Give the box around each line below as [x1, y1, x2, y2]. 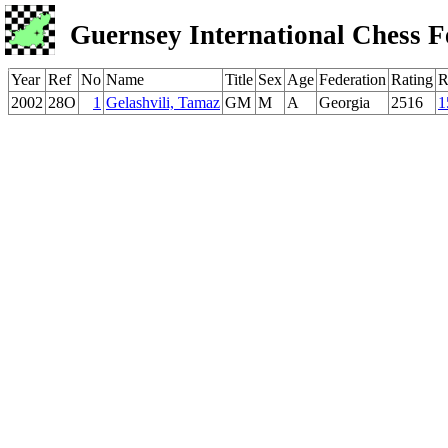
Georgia [319, 94, 370, 111]
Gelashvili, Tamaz [106, 94, 220, 111]
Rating [391, 71, 433, 88]
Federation [319, 71, 386, 88]
